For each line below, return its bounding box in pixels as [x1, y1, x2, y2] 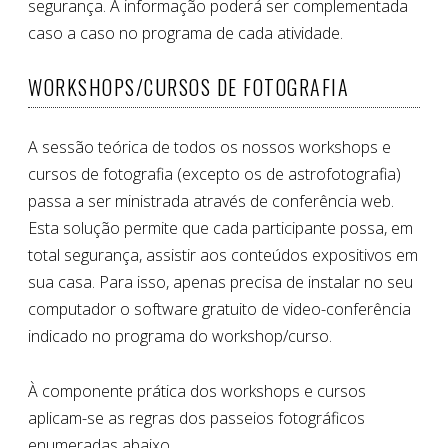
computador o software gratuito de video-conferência [28, 298, 411, 321]
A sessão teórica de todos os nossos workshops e [28, 136, 391, 159]
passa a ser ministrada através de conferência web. [28, 190, 394, 213]
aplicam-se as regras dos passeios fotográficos [28, 407, 365, 430]
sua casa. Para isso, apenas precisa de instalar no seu [28, 271, 413, 294]
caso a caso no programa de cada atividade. [28, 22, 343, 44]
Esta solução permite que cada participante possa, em [28, 217, 413, 240]
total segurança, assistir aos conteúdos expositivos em [28, 244, 418, 267]
